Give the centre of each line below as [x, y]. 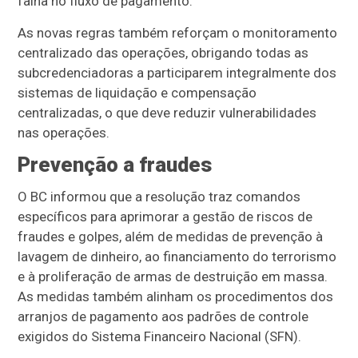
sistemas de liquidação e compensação [137, 93]
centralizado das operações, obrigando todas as [163, 53]
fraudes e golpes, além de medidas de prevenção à [171, 237]
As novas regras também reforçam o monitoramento [178, 33]
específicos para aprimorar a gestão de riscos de [165, 217]
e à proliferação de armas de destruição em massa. [173, 276]
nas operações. [64, 133]
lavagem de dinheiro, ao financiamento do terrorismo [177, 257]
